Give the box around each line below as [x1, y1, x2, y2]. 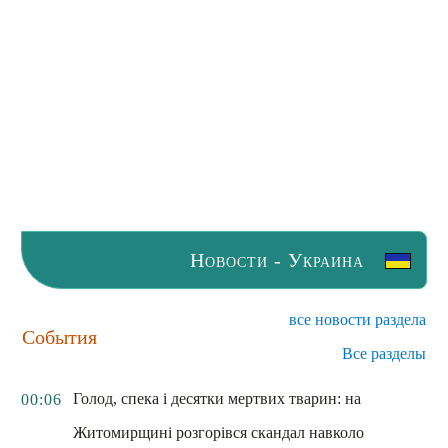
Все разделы [342, 345, 426, 362]
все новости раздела [289, 311, 426, 328]
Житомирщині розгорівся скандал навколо [73, 424, 364, 441]
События [22, 326, 97, 348]
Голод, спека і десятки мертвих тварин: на [73, 390, 361, 407]
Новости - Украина [190, 249, 364, 271]
